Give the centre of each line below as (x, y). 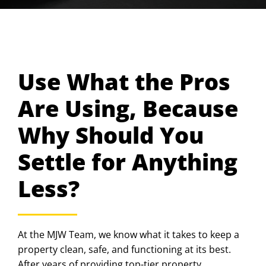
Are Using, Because (128, 108)
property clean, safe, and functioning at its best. (124, 249)
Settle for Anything (128, 161)
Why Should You (111, 135)
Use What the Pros (124, 81)
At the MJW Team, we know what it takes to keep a (129, 234)
